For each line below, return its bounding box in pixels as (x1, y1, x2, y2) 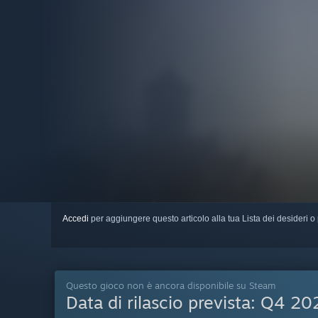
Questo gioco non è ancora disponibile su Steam (66, 280, 275, 292)
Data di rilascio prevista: (66, 292, 261, 314)
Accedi (62, 214, 89, 224)
